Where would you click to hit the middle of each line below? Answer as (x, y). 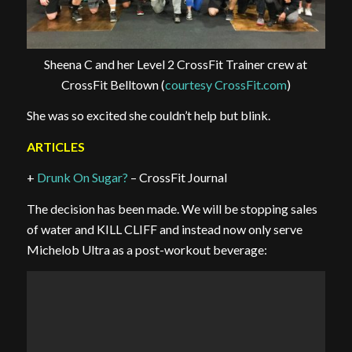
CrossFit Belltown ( (113, 84)
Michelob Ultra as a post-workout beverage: (147, 250)
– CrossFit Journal (177, 178)
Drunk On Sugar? (82, 178)
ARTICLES (55, 146)
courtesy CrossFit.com (225, 84)
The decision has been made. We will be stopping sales (172, 209)
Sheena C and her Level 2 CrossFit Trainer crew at (176, 64)
